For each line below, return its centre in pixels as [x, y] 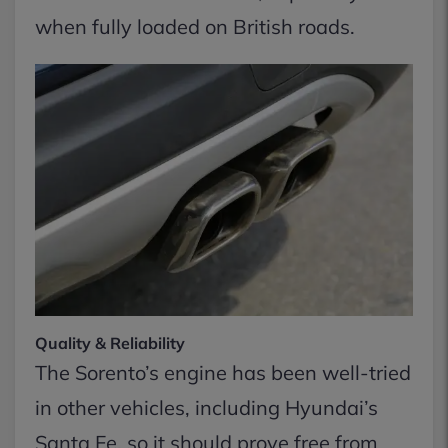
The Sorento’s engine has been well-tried [223, 372]
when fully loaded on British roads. [195, 26]
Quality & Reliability [110, 343]
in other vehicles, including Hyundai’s [206, 407]
